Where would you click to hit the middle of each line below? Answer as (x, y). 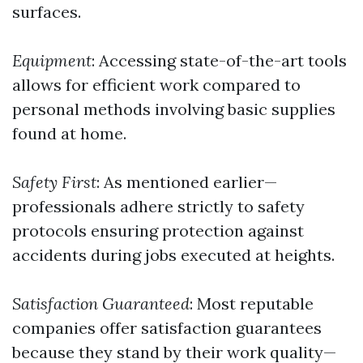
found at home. (69, 133)
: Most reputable (252, 303)
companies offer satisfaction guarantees (167, 328)
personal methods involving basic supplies (174, 109)
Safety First (54, 182)
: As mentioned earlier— (187, 182)
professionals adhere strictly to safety (158, 206)
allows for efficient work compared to (156, 85)
